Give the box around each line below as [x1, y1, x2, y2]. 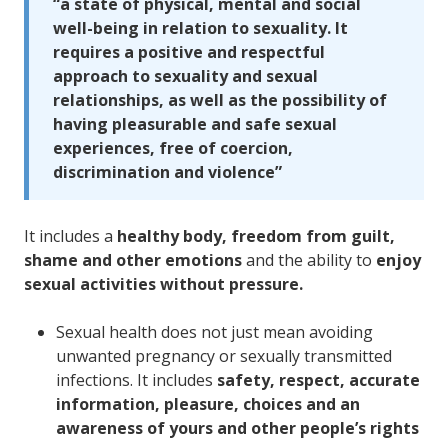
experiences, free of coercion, [53, 137, 293, 159]
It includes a [24, 225, 117, 247]
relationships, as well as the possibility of [53, 89, 387, 111]
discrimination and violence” [53, 161, 282, 183]
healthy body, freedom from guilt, [117, 225, 395, 247]
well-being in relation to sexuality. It [53, 17, 348, 39]
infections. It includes [56, 369, 217, 391]
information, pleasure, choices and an [56, 393, 360, 415]
